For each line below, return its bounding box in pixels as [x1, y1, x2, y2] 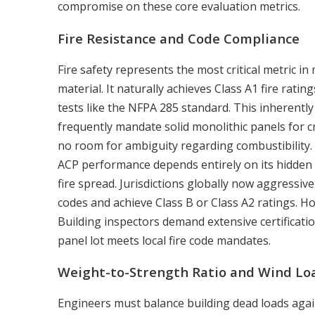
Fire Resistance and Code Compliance [58, 30, 300, 48]
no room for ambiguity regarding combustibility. [58, 137, 312, 153]
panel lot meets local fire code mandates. [58, 232, 271, 248]
